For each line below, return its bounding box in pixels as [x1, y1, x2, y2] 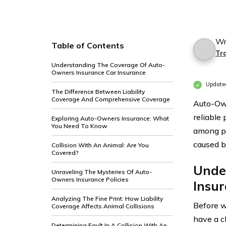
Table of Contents [51, 40, 124, 50]
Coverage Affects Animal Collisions [51, 202, 154, 210]
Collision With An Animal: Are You [51, 141, 149, 149]
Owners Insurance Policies [51, 176, 129, 183]
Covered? [51, 149, 79, 156]
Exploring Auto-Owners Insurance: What [51, 115, 169, 122]
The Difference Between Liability [51, 88, 145, 95]
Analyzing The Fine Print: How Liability [51, 195, 163, 202]
